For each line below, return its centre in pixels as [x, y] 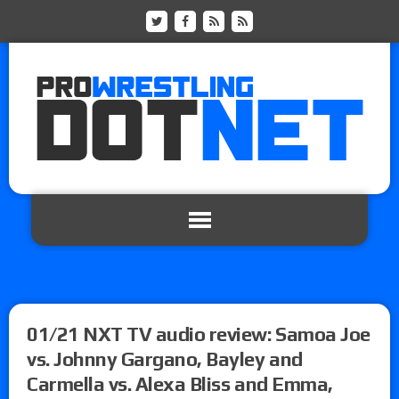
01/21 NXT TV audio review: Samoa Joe [199, 334]
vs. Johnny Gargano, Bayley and [165, 358]
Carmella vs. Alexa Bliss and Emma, [180, 383]
